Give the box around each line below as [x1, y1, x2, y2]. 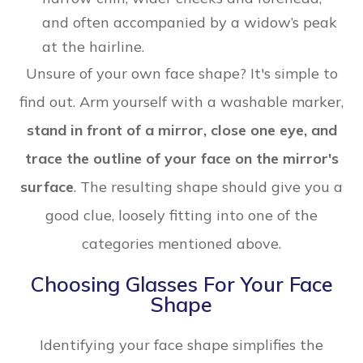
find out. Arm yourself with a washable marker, [19, 92, 344, 112]
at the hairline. [42, 37, 145, 57]
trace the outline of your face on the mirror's [24, 149, 339, 169]
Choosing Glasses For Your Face [30, 271, 333, 297]
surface [20, 177, 74, 197]
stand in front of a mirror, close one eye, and [26, 121, 337, 140]
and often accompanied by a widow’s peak [42, 13, 338, 32]
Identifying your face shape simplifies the [40, 335, 323, 355]
